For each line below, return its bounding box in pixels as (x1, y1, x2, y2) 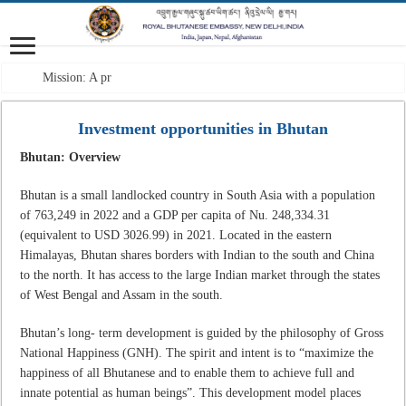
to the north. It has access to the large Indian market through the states (20, 267, 381, 282)
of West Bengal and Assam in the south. (20, 287, 224, 302)
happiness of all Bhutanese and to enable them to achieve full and (20, 365, 355, 380)
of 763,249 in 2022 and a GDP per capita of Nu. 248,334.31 (20, 208, 331, 222)
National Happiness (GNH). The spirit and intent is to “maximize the (20, 345, 374, 360)
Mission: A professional (43, 70, 163, 84)
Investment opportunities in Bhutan (77, 119, 328, 138)
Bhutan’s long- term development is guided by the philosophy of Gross (20, 325, 384, 340)
